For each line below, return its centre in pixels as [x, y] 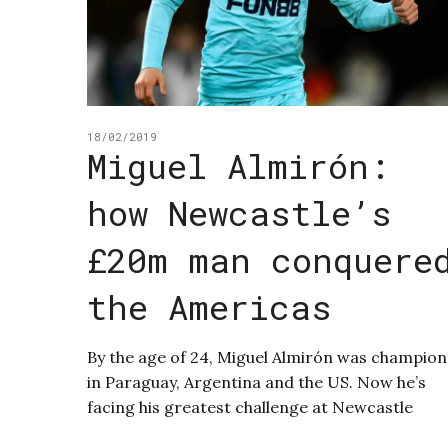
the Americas [209, 307]
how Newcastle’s [239, 213]
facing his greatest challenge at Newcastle [250, 407]
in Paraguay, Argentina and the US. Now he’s [256, 382]
